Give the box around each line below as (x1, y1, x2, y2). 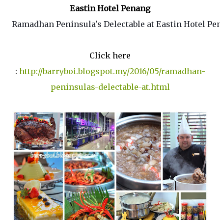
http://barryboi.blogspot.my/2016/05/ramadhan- (19, 66, 205, 76)
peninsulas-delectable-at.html (50, 82, 170, 92)
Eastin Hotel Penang (70, 3, 150, 13)
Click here (89, 51, 131, 60)
